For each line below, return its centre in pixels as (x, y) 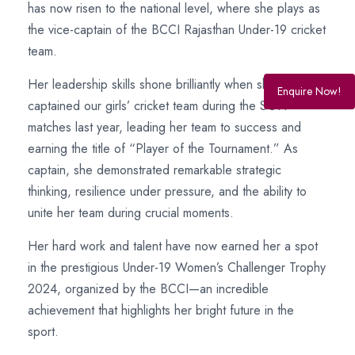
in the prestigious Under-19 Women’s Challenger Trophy (177, 267)
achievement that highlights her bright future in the (161, 310)
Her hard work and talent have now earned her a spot (173, 246)
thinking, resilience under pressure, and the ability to (167, 191)
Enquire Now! (309, 92)
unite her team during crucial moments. (131, 213)
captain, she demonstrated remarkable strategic (155, 170)
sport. (43, 332)
